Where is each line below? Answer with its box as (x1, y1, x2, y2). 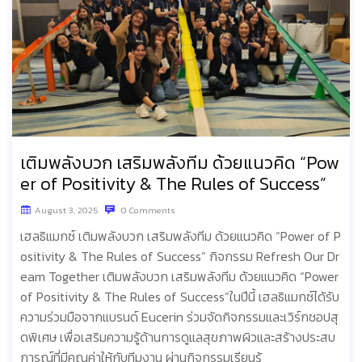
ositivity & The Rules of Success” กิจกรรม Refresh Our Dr (20, 246, 339, 267)
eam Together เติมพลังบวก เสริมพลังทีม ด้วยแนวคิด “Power (20, 267, 339, 287)
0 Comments (119, 204, 175, 217)
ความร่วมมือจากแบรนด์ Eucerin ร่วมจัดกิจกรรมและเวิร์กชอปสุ (20, 307, 339, 327)
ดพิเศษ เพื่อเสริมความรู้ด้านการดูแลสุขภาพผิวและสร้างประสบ (20, 327, 335, 347)
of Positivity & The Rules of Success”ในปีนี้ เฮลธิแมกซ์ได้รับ (20, 287, 339, 307)
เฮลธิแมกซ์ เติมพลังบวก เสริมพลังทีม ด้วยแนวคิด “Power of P (20, 226, 341, 246)
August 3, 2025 (35, 204, 99, 217)
